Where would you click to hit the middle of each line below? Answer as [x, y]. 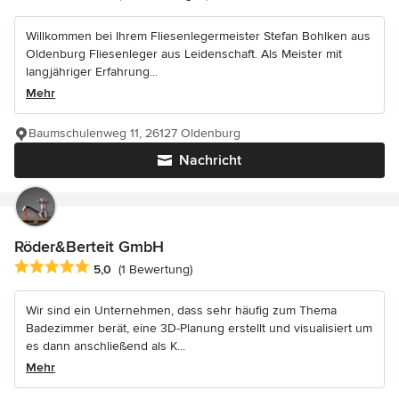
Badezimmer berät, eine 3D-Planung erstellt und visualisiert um [199, 329]
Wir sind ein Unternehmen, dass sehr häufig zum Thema [181, 311]
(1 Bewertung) [155, 269]
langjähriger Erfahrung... [92, 72]
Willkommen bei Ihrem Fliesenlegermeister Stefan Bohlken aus [198, 37]
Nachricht [210, 161]
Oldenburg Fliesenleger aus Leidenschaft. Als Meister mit [184, 54]
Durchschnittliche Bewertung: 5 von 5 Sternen [157, 268]
